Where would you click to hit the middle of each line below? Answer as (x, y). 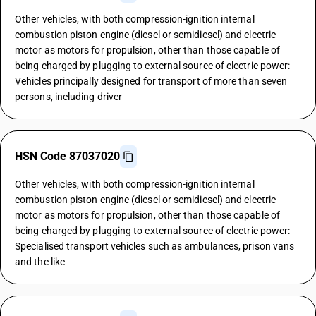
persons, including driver (69, 97)
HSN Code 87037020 (67, 156)
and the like (40, 262)
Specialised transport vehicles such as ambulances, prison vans (155, 246)
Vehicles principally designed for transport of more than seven (151, 81)
